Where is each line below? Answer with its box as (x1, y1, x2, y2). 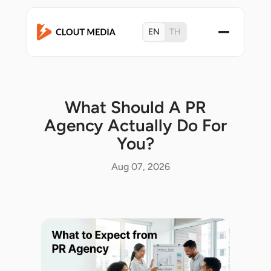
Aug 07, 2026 (111, 161, 170, 172)
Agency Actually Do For (44, 115, 227, 135)
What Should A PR (65, 97, 206, 117)
